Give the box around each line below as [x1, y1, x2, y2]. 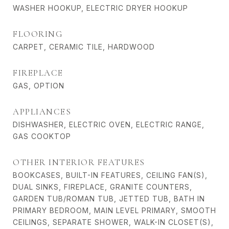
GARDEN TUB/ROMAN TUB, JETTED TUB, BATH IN [13, 194, 205, 203]
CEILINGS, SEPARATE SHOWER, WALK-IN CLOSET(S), [13, 218, 214, 227]
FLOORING [13, 29, 63, 40]
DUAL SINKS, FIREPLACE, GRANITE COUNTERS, [13, 182, 192, 192]
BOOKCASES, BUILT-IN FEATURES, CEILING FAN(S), [13, 171, 208, 180]
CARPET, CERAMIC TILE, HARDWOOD [13, 42, 155, 52]
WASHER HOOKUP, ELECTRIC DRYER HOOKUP [13, 4, 188, 13]
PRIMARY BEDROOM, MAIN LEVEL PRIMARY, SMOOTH [13, 206, 216, 215]
